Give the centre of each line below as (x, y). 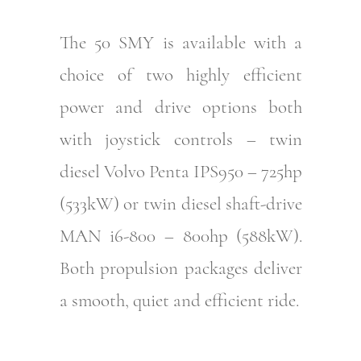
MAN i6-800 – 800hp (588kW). (181, 237)
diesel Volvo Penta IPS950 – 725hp (181, 172)
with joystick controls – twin (181, 140)
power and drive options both (181, 108)
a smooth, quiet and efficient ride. (179, 301)
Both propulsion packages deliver (181, 269)
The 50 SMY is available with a (181, 43)
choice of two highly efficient (181, 75)
